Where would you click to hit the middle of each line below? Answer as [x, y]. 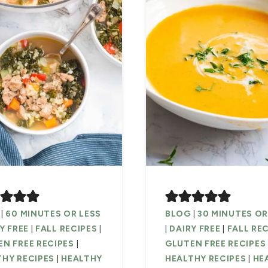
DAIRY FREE [195, 229]
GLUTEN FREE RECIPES [216, 244]
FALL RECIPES [66, 229]
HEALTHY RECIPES [206, 259]
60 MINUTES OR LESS [54, 214]
